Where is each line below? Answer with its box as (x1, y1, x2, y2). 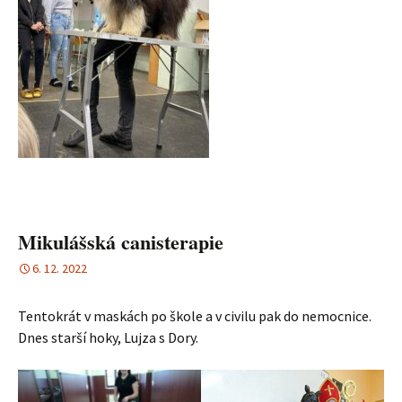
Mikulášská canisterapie (18, 226, 223, 257)
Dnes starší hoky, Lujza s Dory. (18, 328, 198, 346)
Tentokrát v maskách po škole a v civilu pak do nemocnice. (18, 306, 371, 325)
